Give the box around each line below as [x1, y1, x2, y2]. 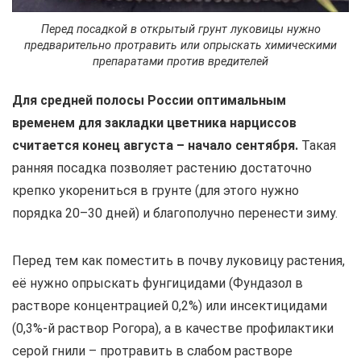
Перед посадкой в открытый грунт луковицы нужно [40, 22, 321, 36]
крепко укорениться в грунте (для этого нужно [12, 182, 299, 198]
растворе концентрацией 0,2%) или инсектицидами [12, 297, 327, 313]
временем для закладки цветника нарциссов [12, 114, 297, 131]
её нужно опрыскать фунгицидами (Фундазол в [12, 275, 303, 291]
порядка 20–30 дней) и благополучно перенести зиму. [12, 205, 338, 221]
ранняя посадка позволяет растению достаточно [12, 160, 312, 176]
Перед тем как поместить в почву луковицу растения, [12, 252, 345, 268]
